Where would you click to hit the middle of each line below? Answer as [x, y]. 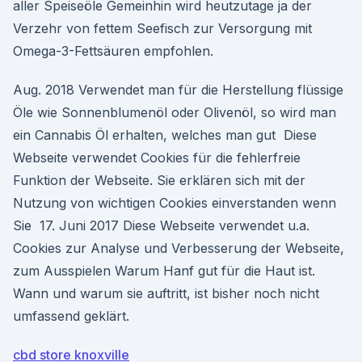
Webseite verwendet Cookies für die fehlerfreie [157, 158]
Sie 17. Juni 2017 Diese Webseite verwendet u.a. [161, 225]
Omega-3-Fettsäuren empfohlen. [113, 51]
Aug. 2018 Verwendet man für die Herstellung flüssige [178, 90]
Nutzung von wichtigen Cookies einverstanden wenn [175, 203]
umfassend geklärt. [71, 316]
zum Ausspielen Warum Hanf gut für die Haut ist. [164, 271]
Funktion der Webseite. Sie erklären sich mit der [159, 180]
